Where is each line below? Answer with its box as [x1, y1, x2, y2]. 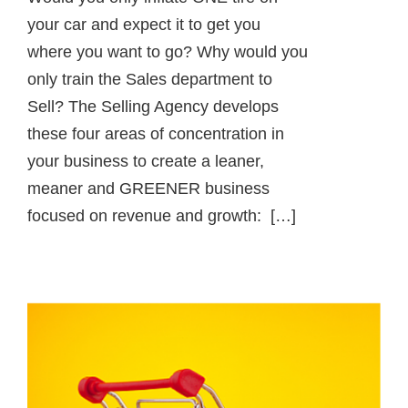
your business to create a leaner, [27, 152, 264, 171]
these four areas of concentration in [27, 125, 284, 144]
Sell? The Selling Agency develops [27, 97, 279, 117]
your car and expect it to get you [27, 15, 260, 35]
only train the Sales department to [27, 70, 272, 89]
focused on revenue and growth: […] [27, 207, 296, 226]
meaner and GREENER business [27, 179, 270, 199]
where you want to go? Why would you [27, 43, 308, 62]
